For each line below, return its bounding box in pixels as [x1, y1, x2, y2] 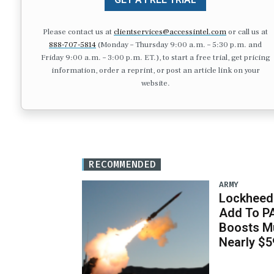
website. [141, 78, 170, 88]
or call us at [226, 26, 268, 37]
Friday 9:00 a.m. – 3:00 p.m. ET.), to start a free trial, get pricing [40, 52, 270, 62]
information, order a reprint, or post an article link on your [51, 65, 260, 75]
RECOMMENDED [89, 158, 156, 171]
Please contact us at [43, 26, 114, 37]
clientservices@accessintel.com [114, 26, 226, 37]
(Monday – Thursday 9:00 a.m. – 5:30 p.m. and [96, 39, 262, 50]
